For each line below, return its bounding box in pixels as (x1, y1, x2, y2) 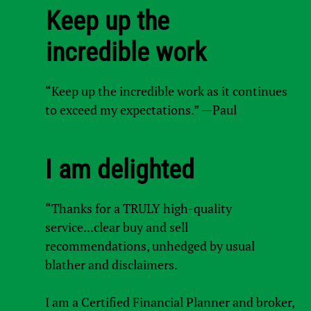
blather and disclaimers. (44, 255, 178, 273)
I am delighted (44, 153, 194, 185)
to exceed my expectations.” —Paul (44, 101, 237, 118)
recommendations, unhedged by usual (44, 237, 255, 254)
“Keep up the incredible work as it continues (44, 82, 287, 99)
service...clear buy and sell (44, 218, 188, 235)
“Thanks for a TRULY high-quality (44, 199, 232, 217)
